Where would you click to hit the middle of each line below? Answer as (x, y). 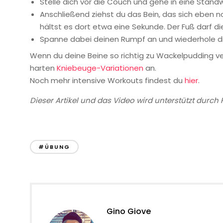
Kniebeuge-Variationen (100, 68)
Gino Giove (129, 211)
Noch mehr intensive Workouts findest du (107, 80)
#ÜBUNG (54, 147)
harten (43, 68)
